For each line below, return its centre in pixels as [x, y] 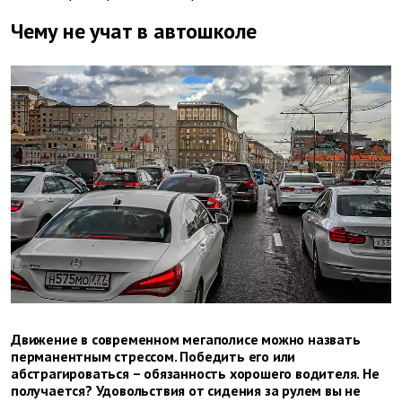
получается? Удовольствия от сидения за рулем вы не [186, 390]
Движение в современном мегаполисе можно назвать [186, 339]
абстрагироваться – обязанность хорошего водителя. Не [195, 373]
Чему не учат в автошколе [134, 31]
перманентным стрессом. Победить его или [153, 356]
